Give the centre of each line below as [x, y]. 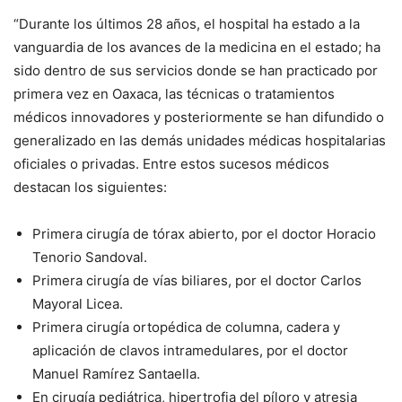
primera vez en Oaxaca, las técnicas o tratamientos [174, 94]
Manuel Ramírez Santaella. [116, 374]
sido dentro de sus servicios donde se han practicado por [196, 71]
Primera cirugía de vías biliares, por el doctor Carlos [197, 281]
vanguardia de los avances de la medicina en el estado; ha [197, 48]
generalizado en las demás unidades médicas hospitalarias [200, 141]
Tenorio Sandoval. [90, 258]
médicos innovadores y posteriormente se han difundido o [199, 118]
